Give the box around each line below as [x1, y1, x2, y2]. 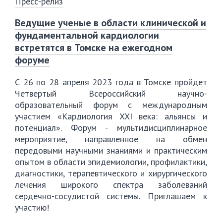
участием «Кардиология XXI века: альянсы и [15, 111, 207, 122]
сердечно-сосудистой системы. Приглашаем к [15, 190, 207, 202]
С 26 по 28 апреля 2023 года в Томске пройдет [15, 76, 207, 88]
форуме [15, 54, 50, 66]
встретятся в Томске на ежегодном [15, 41, 172, 54]
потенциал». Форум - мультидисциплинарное [15, 122, 207, 133]
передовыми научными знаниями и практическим [15, 145, 207, 156]
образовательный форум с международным [15, 99, 207, 111]
